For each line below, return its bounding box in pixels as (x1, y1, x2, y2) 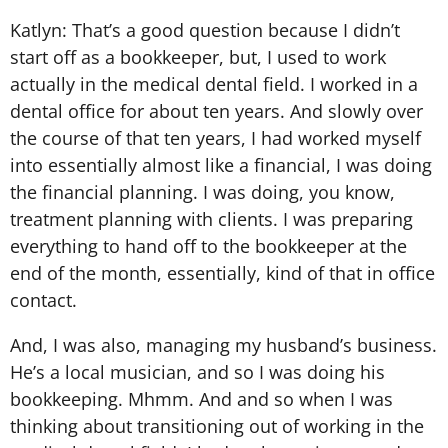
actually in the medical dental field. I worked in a (10, 71, 418, 96)
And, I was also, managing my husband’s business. (10, 332, 437, 357)
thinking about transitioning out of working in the (10, 413, 424, 438)
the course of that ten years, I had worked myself (10, 125, 421, 150)
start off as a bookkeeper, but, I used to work (10, 44, 386, 69)
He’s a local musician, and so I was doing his (10, 359, 385, 384)
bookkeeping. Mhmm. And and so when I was (10, 386, 393, 411)
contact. (10, 287, 77, 312)
